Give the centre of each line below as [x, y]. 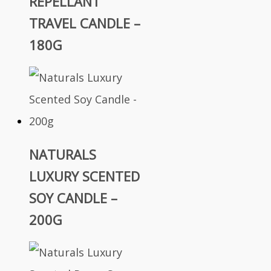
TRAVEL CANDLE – [85, 23]
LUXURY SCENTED [84, 176]
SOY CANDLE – [73, 198]
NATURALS [63, 154]
